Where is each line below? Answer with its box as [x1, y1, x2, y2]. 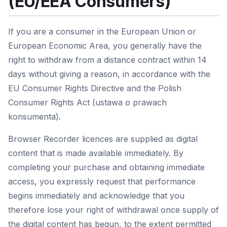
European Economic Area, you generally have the [8, 41, 202, 51]
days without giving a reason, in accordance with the [8, 69, 210, 79]
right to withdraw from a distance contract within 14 [8, 55, 207, 65]
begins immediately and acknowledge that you [8, 191, 184, 201]
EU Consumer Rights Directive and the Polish [8, 83, 181, 93]
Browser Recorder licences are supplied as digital [8, 134, 198, 144]
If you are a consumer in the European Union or [8, 26, 196, 36]
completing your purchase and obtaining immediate [8, 162, 205, 172]
